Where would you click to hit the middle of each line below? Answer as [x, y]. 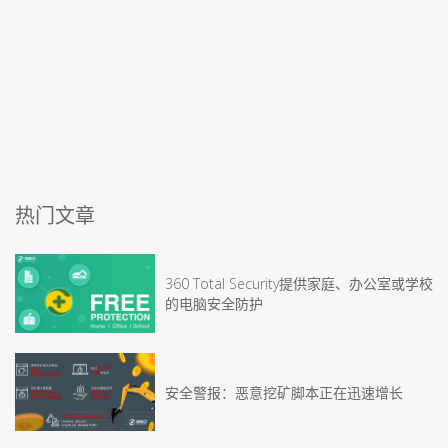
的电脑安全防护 [214, 304]
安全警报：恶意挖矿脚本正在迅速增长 [284, 392]
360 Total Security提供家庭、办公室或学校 [299, 284]
